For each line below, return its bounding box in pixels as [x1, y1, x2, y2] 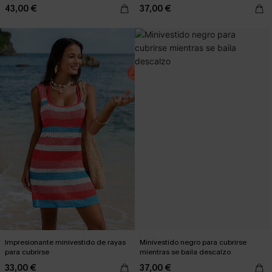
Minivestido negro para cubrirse [140, 237, 246, 247]
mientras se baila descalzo [140, 247, 231, 257]
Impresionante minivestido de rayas [5, 237, 126, 247]
